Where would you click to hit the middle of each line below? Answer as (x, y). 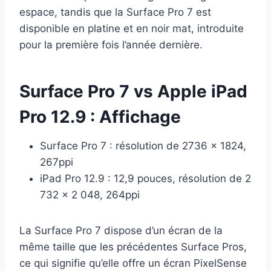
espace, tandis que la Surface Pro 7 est (115, 12)
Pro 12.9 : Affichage (100, 117)
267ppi (57, 162)
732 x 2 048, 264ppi (90, 195)
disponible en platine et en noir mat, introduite (132, 29)
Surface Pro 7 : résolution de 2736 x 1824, (143, 146)
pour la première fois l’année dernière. (111, 45)
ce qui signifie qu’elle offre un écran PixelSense (133, 263)
